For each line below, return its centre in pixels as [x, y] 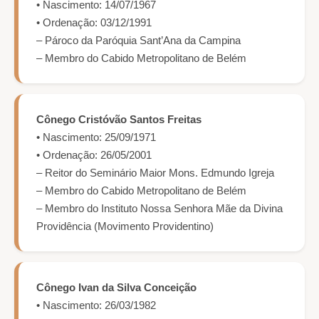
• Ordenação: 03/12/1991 [94, 23]
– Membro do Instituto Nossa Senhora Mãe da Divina [159, 209]
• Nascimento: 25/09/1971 [96, 137]
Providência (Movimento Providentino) [125, 226]
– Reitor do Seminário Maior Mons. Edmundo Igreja [155, 173]
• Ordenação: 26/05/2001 [94, 155]
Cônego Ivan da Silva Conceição [116, 288]
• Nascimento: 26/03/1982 [96, 305]
